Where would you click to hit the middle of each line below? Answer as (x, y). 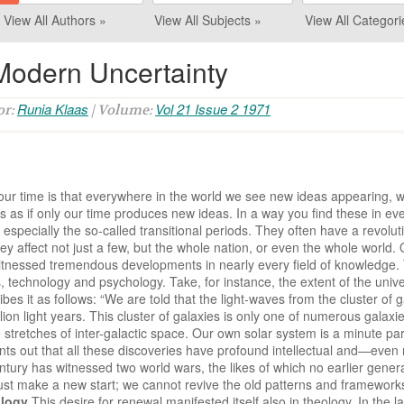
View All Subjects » (207, 20)
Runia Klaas (53, 109)
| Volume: (122, 110)
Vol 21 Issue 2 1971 (213, 109)
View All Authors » (55, 20)
